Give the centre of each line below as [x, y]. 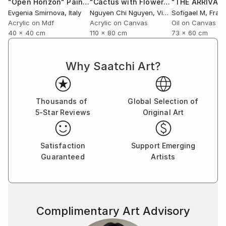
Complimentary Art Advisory [113, 211]
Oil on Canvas [194, 23]
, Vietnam [158, 13]
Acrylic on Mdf [31, 23]
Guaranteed [63, 157]
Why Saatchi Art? [113, 66]
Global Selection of [163, 101]
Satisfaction [63, 146]
